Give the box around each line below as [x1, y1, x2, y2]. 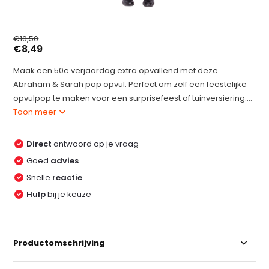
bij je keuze [47, 189, 92, 200]
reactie [52, 172, 83, 183]
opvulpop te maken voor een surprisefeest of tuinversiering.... [13, 92, 253, 104]
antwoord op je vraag [52, 138, 139, 150]
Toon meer [13, 106, 59, 118]
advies [50, 155, 79, 166]
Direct [26, 138, 52, 150]
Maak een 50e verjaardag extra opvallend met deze [13, 65, 219, 76]
